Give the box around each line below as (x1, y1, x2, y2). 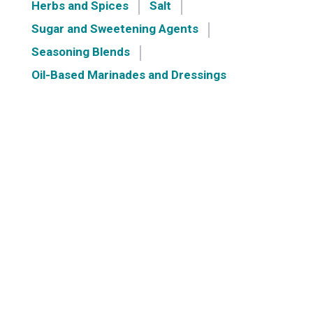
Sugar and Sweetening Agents (31, 21, 198, 36)
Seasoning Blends (31, 44, 130, 59)
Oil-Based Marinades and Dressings (31, 67, 226, 82)
